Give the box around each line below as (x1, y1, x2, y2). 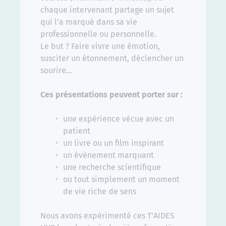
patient (63, 126, 90, 136)
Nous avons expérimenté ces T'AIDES (40, 211, 175, 221)
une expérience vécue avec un (63, 114, 174, 124)
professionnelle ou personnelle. (40, 29, 156, 39)
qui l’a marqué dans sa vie (40, 17, 137, 27)
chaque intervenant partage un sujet (40, 5, 174, 15)
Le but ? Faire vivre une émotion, (40, 41, 160, 51)
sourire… (40, 66, 72, 76)
